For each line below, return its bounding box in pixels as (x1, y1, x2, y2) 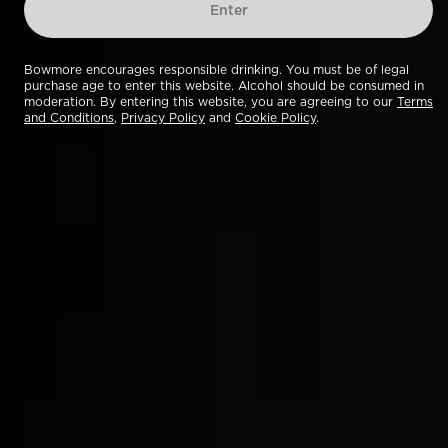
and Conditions (24, 109, 114, 126)
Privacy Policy (121, 109, 205, 126)
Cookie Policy (235, 109, 316, 126)
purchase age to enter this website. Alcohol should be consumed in (24, 77, 424, 94)
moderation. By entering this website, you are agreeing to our (24, 93, 397, 110)
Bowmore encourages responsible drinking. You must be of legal (24, 61, 409, 78)
